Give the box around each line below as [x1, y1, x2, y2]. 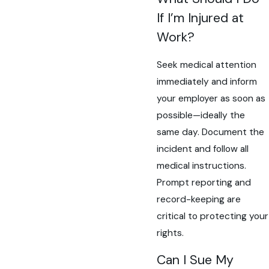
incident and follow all [157, 142, 249, 155]
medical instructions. [157, 159, 247, 172]
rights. [157, 226, 184, 239]
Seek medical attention [157, 58, 257, 71]
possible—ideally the [157, 109, 246, 121]
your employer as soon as [157, 92, 266, 104]
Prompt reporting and [157, 176, 252, 189]
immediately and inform [157, 75, 258, 88]
